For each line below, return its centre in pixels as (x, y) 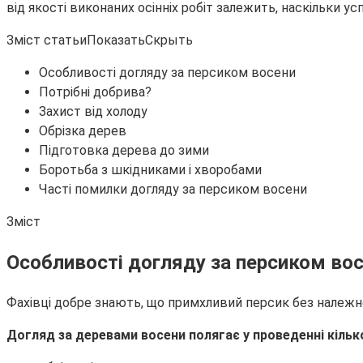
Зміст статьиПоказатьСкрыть (100, 40)
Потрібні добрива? (95, 92)
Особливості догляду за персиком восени (167, 72)
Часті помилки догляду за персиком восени (173, 189)
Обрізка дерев (83, 130)
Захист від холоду (93, 111)
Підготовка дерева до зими (124, 150)
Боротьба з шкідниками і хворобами (150, 169)
